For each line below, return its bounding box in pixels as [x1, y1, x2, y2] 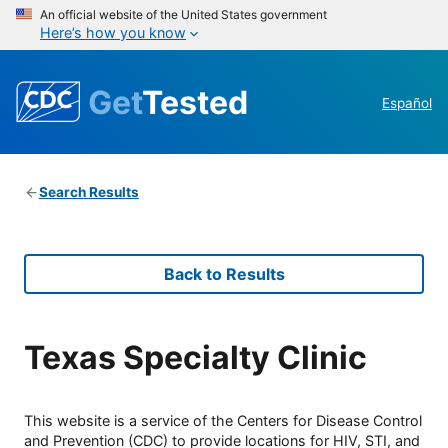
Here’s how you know [40, 24, 186, 41]
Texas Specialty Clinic [24, 337, 367, 377]
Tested [142, 82, 248, 122]
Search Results [38, 184, 139, 201]
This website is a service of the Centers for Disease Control [24, 412, 422, 430]
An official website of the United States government [40, 7, 327, 22]
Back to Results [163, 264, 285, 285]
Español [382, 95, 432, 112]
